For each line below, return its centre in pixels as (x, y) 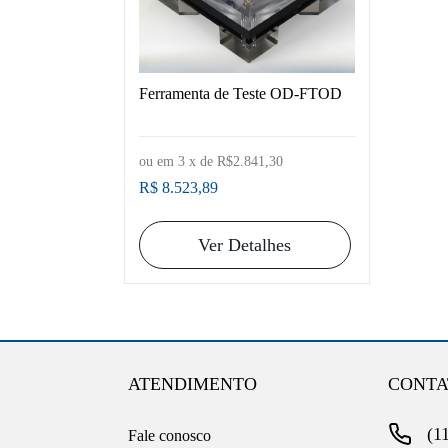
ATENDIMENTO (192, 383)
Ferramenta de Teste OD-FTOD (240, 93)
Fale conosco (169, 435)
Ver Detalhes (245, 244)
